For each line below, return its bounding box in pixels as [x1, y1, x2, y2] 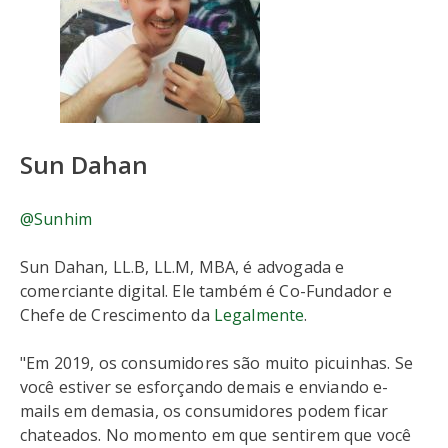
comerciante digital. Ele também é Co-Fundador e [20, 279, 393, 302]
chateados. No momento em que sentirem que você [20, 423, 412, 446]
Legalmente [213, 303, 305, 326]
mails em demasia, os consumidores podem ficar [20, 399, 389, 422]
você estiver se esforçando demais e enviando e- [20, 375, 389, 398]
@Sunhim [20, 207, 93, 230]
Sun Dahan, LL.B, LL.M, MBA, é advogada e [20, 255, 345, 278]
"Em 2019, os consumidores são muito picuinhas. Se [20, 351, 413, 374]
